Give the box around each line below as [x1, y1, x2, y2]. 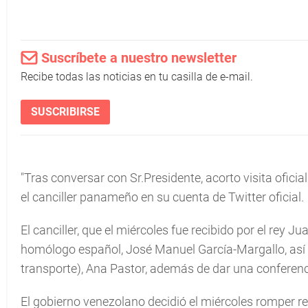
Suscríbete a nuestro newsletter [41, 49, 236, 66]
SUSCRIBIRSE [31, 105, 100, 118]
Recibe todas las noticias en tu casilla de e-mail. [21, 70, 253, 83]
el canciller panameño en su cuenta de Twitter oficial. [21, 190, 304, 204]
